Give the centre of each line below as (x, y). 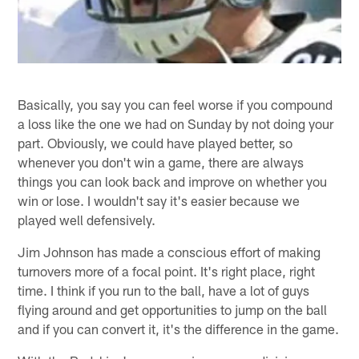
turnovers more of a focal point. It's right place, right (167, 270)
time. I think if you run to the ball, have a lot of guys (164, 290)
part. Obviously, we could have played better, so (155, 142)
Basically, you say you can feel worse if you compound (175, 104)
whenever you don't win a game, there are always (161, 161)
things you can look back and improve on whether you (173, 181)
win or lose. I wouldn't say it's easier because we (159, 200)
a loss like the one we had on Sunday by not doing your (176, 123)
